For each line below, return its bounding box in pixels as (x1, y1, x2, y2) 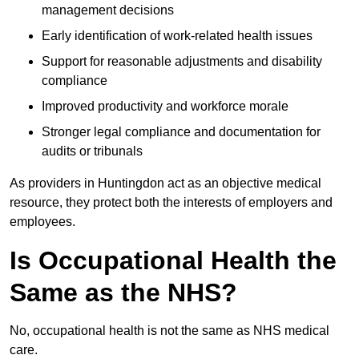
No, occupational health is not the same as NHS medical (10, 324, 329, 338)
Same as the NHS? (10, 278, 237, 308)
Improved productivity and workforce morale (42, 99, 288, 114)
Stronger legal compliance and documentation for (42, 125, 321, 139)
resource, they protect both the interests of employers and (10, 196, 333, 210)
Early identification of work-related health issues (42, 29, 313, 43)
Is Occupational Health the (10, 246, 337, 276)
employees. (10, 215, 75, 229)
